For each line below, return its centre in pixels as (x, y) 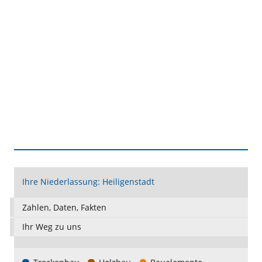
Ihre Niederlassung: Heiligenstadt (89, 182)
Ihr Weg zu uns (52, 226)
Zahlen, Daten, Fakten (65, 207)
